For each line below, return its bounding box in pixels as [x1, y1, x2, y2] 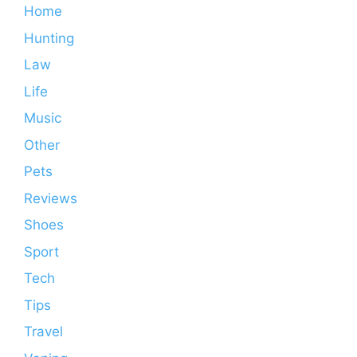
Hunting [24, 29, 74, 46]
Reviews [24, 190, 77, 206]
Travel [24, 324, 63, 340]
